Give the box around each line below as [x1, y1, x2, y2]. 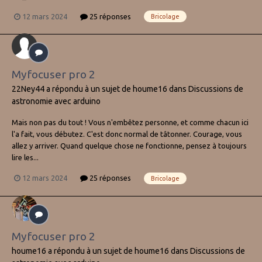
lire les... [12, 153, 39, 162]
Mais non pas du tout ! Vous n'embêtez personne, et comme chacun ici [12, 118, 249, 127]
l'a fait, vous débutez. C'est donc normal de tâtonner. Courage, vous [12, 130, 242, 139]
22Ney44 [12, 84, 44, 94]
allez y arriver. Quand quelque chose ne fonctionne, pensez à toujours [12, 142, 247, 150]
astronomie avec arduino [12, 96, 101, 106]
